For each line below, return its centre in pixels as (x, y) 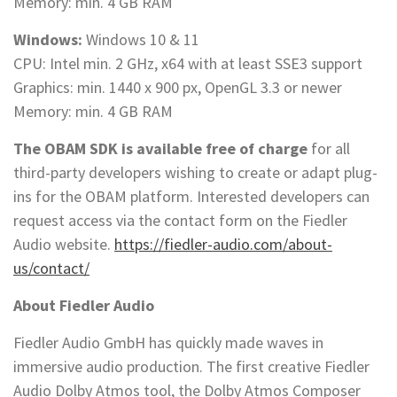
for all (331, 149)
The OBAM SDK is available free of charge (162, 149)
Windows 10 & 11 (141, 40)
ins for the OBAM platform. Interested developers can (191, 197)
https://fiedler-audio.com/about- (223, 245)
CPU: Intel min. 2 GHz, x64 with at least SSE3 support (188, 64)
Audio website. (64, 245)
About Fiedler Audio (84, 306)
